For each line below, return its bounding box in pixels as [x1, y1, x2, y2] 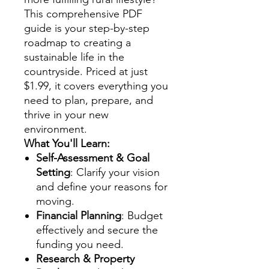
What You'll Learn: [24, 136, 110, 150]
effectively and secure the [36, 223, 158, 237]
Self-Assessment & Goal [36, 151, 150, 165]
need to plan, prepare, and [24, 93, 153, 107]
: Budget [121, 208, 163, 222]
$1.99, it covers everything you [24, 79, 168, 92]
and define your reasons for [36, 180, 168, 193]
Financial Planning [36, 208, 121, 222]
